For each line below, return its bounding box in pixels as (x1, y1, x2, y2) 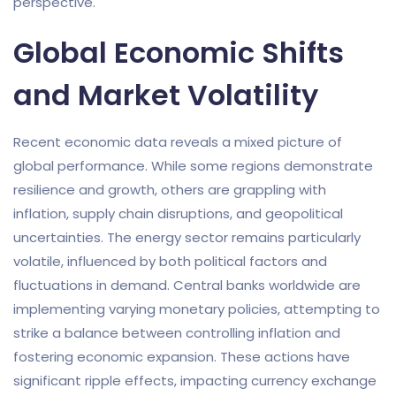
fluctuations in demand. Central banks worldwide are (13, 276, 361, 295)
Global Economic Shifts (13, 33, 344, 73)
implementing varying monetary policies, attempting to (13, 300, 380, 319)
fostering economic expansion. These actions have (13, 347, 350, 367)
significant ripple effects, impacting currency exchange (13, 371, 377, 391)
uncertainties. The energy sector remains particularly (13, 228, 361, 247)
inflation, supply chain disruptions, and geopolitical (13, 204, 343, 224)
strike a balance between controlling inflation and (13, 324, 340, 343)
